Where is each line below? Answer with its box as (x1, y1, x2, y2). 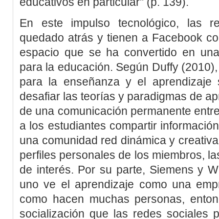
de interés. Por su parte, (20, 163, 150, 176)
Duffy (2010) (152, 60, 215, 73)
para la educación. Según (20, 60, 152, 73)
